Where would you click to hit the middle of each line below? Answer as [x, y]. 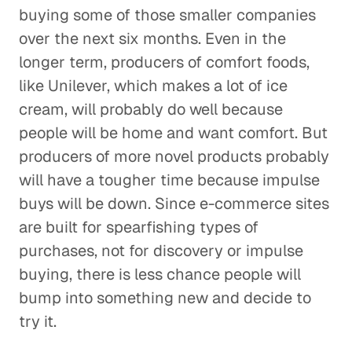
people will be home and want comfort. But [173, 133]
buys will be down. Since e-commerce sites [174, 203]
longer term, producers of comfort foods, [164, 62]
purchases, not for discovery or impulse [161, 251]
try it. [38, 321]
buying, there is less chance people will [160, 274]
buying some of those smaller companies [167, 15]
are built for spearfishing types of [139, 227]
